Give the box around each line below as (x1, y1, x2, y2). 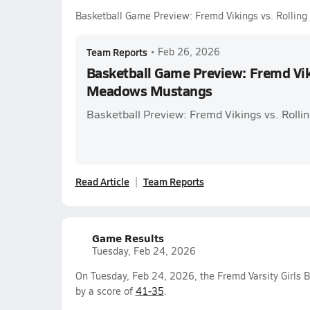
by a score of (75, 284, 136, 298)
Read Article (75, 174, 129, 188)
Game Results (91, 230, 164, 246)
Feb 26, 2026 (157, 45, 220, 58)
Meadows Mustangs (86, 81, 212, 100)
